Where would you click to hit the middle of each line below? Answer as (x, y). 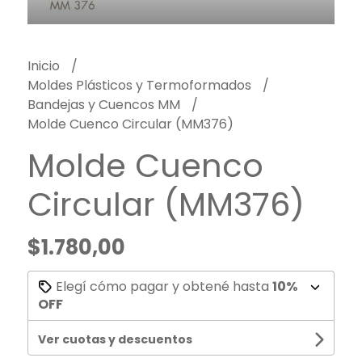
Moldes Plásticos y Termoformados (141, 85)
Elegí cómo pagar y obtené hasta (162, 286)
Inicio (45, 65)
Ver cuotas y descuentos (115, 339)
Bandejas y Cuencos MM (105, 104)
